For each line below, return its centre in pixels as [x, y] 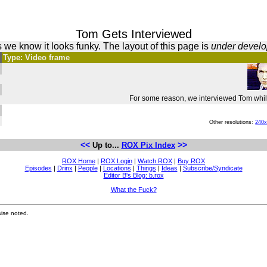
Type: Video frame [36, 58]
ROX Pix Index [148, 145]
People [88, 168]
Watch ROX [155, 161]
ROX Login [117, 161]
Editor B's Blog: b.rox [133, 175]
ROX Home [79, 161]
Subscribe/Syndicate [212, 168]
